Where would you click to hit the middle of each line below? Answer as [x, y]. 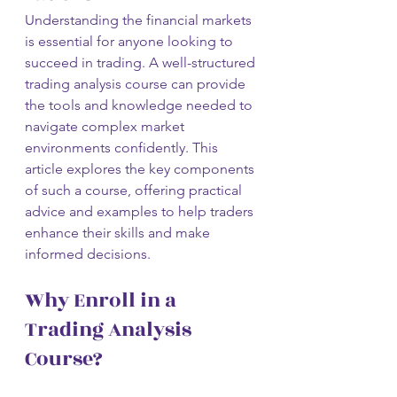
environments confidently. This [123, 147]
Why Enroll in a [103, 300]
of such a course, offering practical [135, 190]
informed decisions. [88, 253]
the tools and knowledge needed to [140, 105]
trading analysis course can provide [137, 83]
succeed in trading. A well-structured [142, 62]
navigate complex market [106, 126]
